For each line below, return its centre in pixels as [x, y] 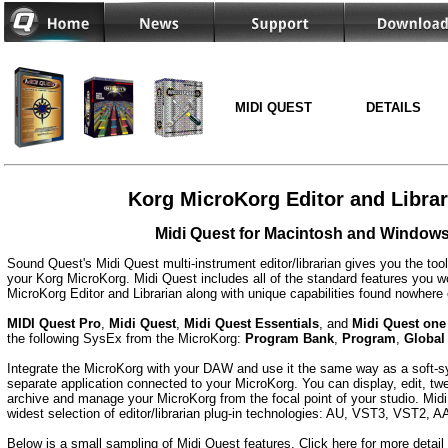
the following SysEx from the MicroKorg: [126, 339]
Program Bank [289, 339]
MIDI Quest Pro [54, 324]
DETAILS [393, 107]
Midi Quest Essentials [251, 324]
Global [424, 339]
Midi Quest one [399, 324]
